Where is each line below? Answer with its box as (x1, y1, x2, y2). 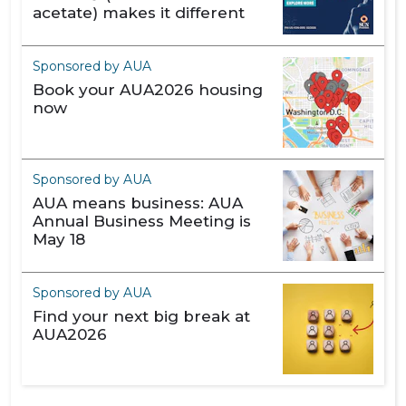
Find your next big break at (33, 307, 250, 325)
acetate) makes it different (33, 4, 245, 22)
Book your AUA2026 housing (33, 81, 263, 99)
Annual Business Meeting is (33, 212, 251, 230)
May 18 (33, 230, 85, 248)
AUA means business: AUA (33, 194, 243, 212)
